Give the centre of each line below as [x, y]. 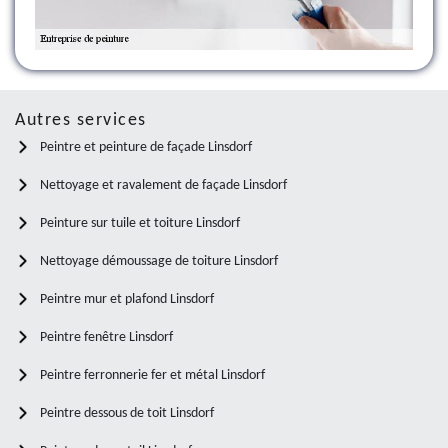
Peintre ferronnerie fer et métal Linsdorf [152, 375]
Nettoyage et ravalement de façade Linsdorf [163, 185]
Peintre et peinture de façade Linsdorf [146, 147]
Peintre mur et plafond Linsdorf [127, 299]
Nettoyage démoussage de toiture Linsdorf [159, 261]
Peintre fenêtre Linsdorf [106, 337]
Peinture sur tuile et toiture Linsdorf [140, 223]
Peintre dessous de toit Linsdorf [127, 413]
